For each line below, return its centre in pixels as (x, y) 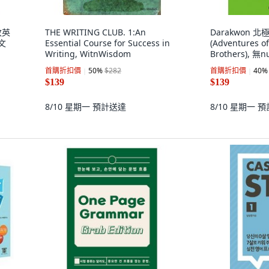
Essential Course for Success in (107, 43)
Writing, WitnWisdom (88, 54)
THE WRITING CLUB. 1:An (95, 32)
